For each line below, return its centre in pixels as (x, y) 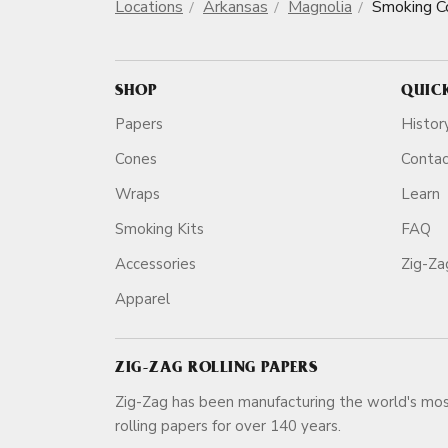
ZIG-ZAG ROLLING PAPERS (216, 369)
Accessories (155, 264)
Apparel (142, 299)
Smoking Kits (159, 229)
